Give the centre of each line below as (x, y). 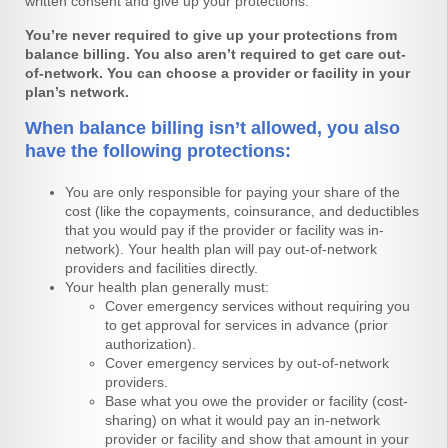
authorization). (150, 344)
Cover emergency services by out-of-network (247, 363)
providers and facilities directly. (161, 268)
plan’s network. (77, 92)
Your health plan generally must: (167, 287)
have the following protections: (158, 151)
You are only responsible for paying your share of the (232, 192)
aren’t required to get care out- (301, 54)
